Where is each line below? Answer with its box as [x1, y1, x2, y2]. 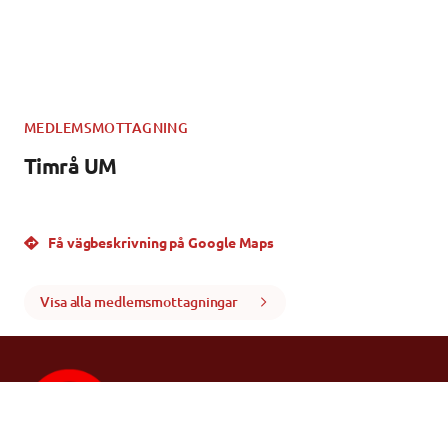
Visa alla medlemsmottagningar [40, 292, 239, 312]
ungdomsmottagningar [137, 414, 312, 436]
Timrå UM [24, 152, 117, 180]
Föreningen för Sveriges [137, 390, 319, 412]
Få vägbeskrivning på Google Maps [45, 233, 275, 251]
